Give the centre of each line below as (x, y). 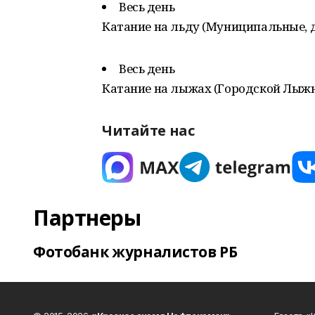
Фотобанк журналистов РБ (135, 252)
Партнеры (87, 218)
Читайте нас (148, 130)
